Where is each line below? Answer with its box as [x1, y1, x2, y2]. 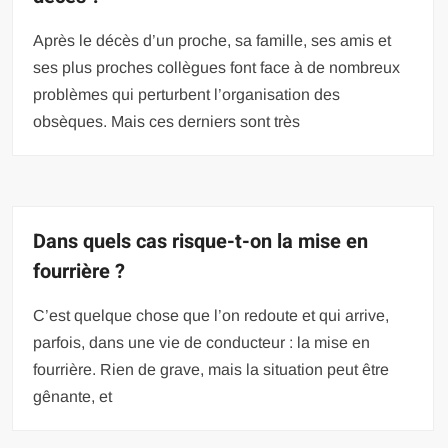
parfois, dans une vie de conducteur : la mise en [33, 334, 371, 351]
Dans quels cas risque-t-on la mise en [33, 227, 369, 256]
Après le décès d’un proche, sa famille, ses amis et [33, 32, 392, 49]
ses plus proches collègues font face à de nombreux [33, 59, 401, 76]
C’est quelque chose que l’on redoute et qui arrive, [33, 307, 390, 324]
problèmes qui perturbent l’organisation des [33, 86, 341, 103]
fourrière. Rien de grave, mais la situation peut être [33, 361, 390, 378]
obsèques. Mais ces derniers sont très [33, 113, 301, 130]
